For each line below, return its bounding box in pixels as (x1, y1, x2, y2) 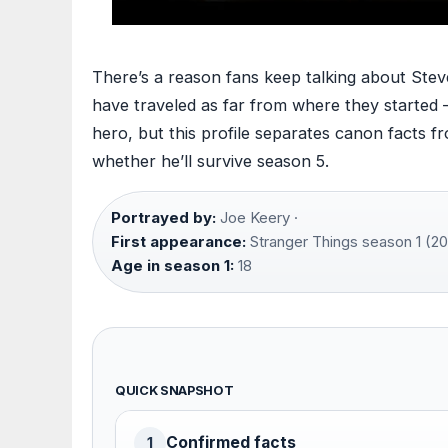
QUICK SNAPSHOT (115, 383, 234, 399)
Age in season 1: (111, 256, 234, 276)
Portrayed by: (111, 208, 216, 228)
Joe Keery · (216, 208, 298, 228)
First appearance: (111, 232, 246, 252)
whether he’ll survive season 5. (92, 151, 329, 172)
